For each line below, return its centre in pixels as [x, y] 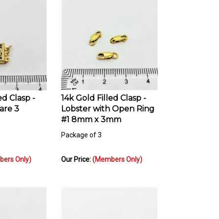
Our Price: [77, 155]
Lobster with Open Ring [108, 104]
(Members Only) [117, 155]
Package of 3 [81, 130]
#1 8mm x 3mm [91, 115]
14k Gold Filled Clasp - [104, 93]
